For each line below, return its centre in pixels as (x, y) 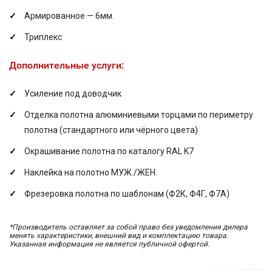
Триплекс (43, 37)
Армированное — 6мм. (69, 16)
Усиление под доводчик (73, 93)
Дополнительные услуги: (66, 65)
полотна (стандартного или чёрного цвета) (111, 130)
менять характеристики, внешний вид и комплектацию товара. (119, 236)
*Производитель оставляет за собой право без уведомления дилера (128, 227)
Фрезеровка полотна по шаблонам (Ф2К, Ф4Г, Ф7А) (127, 194)
